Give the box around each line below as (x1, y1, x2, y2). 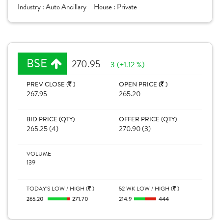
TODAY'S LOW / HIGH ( (27, 184, 88, 193)
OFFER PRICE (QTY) (119, 114, 177, 124)
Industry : (18, 1, 46, 12)
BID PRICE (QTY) (27, 114, 75, 124)
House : (94, 1, 117, 12)
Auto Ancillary (46, 1, 86, 12)
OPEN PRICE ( (119, 80, 161, 89)
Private (117, 1, 137, 12)
